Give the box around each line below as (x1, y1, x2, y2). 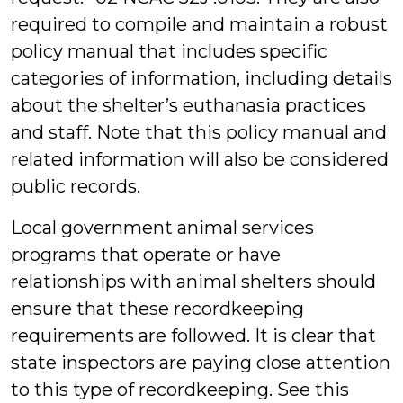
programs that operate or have (11, 244, 281, 265)
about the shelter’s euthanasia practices (11, 94, 366, 116)
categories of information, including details (11, 67, 392, 89)
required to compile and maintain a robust (11, 13, 388, 35)
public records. (11, 175, 140, 197)
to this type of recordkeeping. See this (11, 379, 349, 400)
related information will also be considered (11, 148, 389, 170)
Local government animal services (11, 217, 314, 238)
